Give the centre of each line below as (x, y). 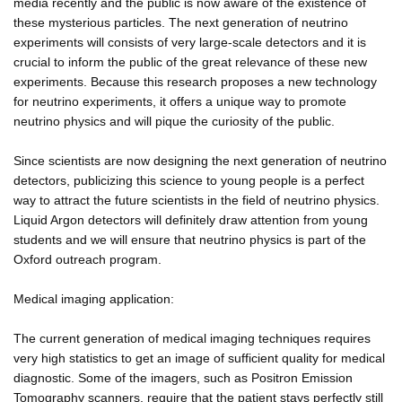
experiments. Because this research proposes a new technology (195, 81)
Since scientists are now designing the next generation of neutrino (200, 160)
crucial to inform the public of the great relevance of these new (190, 61)
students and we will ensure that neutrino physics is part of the (190, 239)
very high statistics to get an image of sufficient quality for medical (199, 358)
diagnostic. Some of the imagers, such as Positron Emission (183, 377)
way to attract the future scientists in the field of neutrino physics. (197, 200)
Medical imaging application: (94, 298)
